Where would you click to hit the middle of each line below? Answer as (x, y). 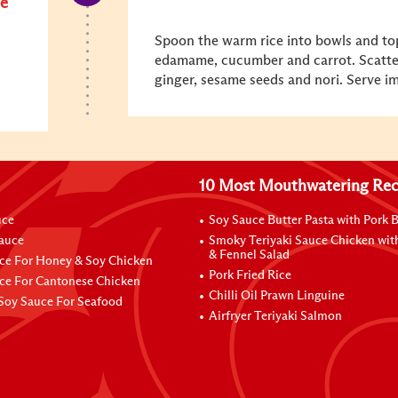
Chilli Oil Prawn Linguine (277, 296)
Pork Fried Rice (250, 275)
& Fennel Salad (249, 255)
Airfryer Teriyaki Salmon (275, 316)
